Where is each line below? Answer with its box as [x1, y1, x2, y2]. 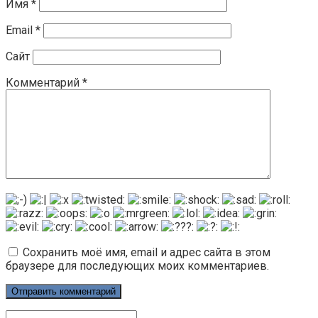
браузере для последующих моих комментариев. [6, 259, 269, 273]
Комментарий [6, 76, 82, 89]
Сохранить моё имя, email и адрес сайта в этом [23, 246, 270, 259]
